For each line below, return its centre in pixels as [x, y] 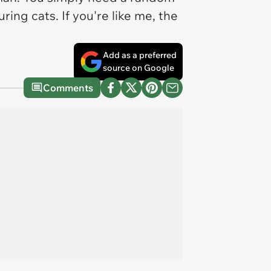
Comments [68, 88]
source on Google [139, 68]
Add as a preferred [140, 55]
